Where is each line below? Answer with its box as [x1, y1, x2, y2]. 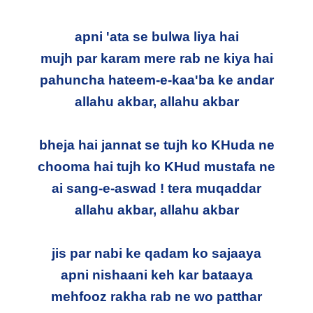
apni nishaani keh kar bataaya [60, 267, 253, 282]
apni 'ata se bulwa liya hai [74, 29, 239, 44]
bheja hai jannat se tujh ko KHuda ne [38, 137, 275, 152]
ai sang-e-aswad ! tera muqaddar [52, 180, 261, 196]
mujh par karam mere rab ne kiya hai [40, 50, 273, 66]
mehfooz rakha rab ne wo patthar [51, 289, 262, 304]
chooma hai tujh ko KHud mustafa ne [38, 159, 275, 174]
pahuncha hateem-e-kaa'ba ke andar [39, 72, 274, 87]
